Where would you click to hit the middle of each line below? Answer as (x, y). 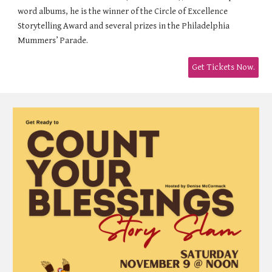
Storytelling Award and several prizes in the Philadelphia (124, 25)
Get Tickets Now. (223, 67)
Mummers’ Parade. (53, 40)
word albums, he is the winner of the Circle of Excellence (123, 11)
